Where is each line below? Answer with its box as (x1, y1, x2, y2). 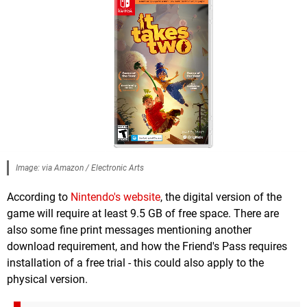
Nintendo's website (71, 191, 160, 204)
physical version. (7, 273, 88, 286)
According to (7, 191, 71, 204)
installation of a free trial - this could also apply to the (7, 256, 264, 270)
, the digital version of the (160, 191, 282, 204)
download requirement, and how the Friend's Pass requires (7, 240, 287, 254)
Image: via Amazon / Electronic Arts (16, 163, 144, 173)
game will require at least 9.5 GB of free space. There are (7, 207, 279, 221)
